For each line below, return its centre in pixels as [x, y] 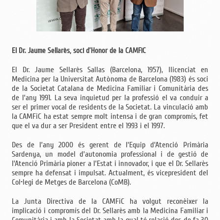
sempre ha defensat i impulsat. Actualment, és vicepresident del [110, 173]
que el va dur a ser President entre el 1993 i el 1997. [88, 125]
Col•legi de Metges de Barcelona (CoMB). [71, 182]
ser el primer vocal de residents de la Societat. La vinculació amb [110, 107]
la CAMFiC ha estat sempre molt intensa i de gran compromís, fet [110, 116]
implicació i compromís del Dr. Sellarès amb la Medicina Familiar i [110, 210]
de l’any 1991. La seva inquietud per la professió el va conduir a [110, 97]
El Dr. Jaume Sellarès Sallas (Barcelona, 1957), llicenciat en [110, 69]
